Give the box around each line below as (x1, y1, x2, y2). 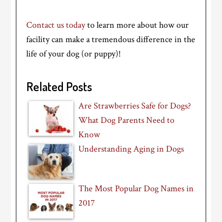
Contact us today (26, 19, 86, 31)
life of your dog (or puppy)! (26, 48, 121, 60)
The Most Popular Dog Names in (78, 183, 194, 195)
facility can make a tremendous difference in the (26, 34, 196, 46)
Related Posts (26, 79, 93, 95)
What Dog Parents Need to (78, 114, 175, 126)
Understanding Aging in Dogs (78, 143, 184, 155)
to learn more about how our (85, 19, 189, 31)
